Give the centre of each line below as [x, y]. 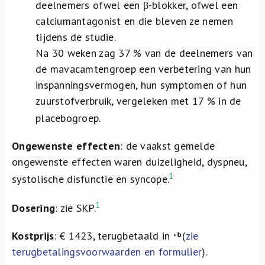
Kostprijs [33, 236]
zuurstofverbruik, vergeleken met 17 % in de [138, 101]
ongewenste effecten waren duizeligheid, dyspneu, [129, 162]
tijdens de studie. [76, 37]
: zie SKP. [75, 208]
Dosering [34, 208]
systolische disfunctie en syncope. [91, 179]
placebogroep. [68, 118]
